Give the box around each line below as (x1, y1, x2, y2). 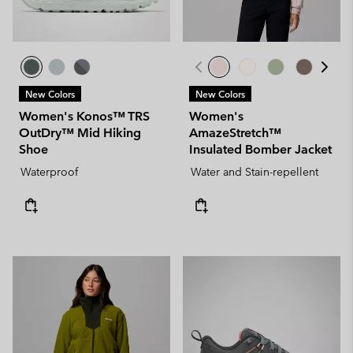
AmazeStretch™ (189, 125, 281, 140)
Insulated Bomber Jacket (189, 142, 332, 157)
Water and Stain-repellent (191, 165, 318, 179)
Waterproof (20, 165, 78, 179)
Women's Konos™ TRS (19, 109, 150, 124)
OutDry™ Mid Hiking (19, 125, 141, 140)
